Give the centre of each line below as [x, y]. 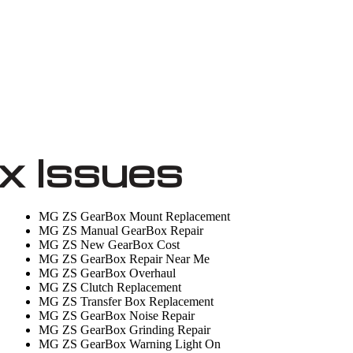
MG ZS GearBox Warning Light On [130, 344]
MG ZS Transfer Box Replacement [126, 301]
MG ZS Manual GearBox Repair [121, 230]
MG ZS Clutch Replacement [110, 287]
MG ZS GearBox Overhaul [108, 273]
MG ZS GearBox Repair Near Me [124, 259]
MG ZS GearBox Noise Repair [117, 316]
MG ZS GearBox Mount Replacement [135, 216]
